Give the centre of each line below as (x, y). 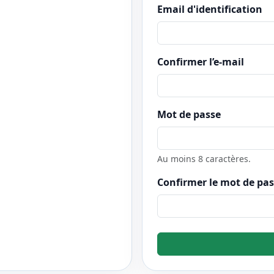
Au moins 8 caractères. (204, 158)
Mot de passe (189, 114)
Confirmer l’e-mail (201, 61)
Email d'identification (210, 9)
